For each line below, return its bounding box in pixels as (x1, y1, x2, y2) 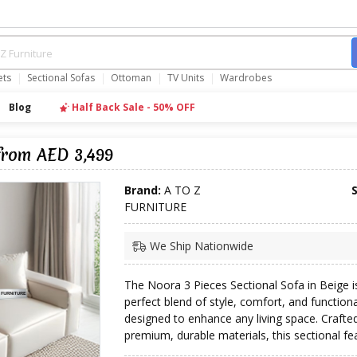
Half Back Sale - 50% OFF (69, 100, 195, 114)
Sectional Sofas (27, 71, 95, 84)
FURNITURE (124, 199, 187, 214)
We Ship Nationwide (147, 238, 254, 253)
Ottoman (111, 71, 151, 84)
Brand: (124, 182, 162, 198)
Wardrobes (220, 71, 272, 84)
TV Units (167, 71, 204, 84)
